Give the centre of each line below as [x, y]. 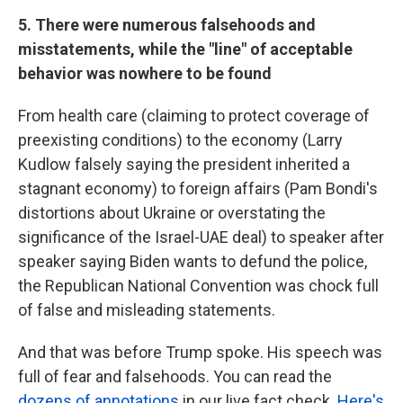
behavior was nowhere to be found [145, 73]
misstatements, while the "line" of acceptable [185, 49]
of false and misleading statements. [147, 309]
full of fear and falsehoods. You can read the [175, 376]
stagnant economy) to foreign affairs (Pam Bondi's [198, 188]
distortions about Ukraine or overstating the [172, 212]
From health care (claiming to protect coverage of [194, 115]
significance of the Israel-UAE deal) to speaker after [201, 237]
